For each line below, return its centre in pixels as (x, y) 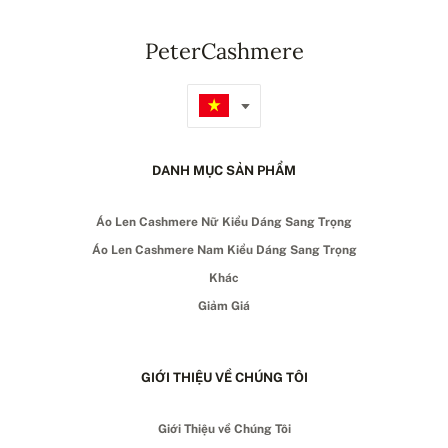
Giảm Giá (224, 305)
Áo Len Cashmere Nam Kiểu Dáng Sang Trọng (224, 249)
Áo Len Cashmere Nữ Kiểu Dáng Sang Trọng (224, 221)
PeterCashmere (224, 50)
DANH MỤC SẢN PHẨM (224, 170)
